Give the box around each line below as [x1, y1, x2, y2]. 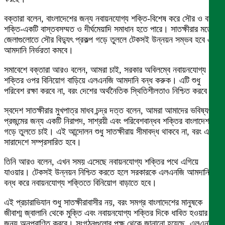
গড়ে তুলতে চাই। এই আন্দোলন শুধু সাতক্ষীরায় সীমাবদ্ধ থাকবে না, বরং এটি [4, 127, 214, 137]
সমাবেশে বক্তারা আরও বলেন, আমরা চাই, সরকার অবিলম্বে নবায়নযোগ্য [4, 65, 206, 75]
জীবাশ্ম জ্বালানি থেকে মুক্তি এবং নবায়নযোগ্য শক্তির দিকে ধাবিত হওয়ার [4, 208, 207, 218]
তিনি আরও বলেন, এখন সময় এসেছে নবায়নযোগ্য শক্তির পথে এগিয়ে [4, 157, 198, 167]
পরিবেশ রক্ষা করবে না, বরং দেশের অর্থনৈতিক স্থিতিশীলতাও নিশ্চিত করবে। [4, 86, 213, 96]
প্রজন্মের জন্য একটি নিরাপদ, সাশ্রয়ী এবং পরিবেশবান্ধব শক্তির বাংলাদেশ [4, 116, 209, 127]
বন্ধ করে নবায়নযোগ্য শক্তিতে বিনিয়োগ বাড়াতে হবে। [4, 178, 157, 188]
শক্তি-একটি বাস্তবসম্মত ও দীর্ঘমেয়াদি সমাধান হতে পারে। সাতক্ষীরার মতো [4, 24, 213, 35]
